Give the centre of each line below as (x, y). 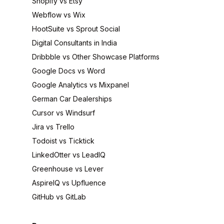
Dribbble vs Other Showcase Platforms (96, 57)
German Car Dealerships (72, 99)
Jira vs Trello (53, 127)
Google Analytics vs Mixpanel (80, 85)
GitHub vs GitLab (59, 197)
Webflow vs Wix (59, 15)
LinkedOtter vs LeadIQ (69, 155)
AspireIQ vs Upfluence (69, 183)
